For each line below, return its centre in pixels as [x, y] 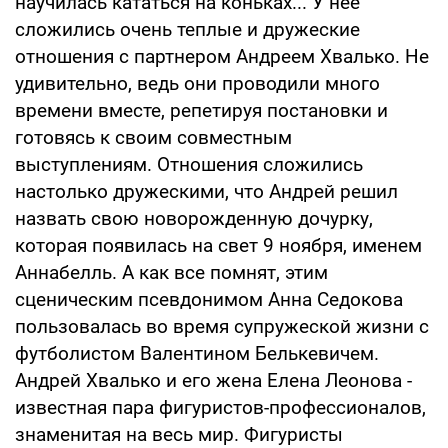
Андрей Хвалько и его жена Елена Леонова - [213, 380]
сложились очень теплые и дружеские [187, 29]
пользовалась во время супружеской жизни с [222, 326]
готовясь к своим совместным [153, 137]
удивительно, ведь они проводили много [197, 83]
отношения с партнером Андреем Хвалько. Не [222, 56]
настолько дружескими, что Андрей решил [206, 191]
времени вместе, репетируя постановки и [201, 110]
